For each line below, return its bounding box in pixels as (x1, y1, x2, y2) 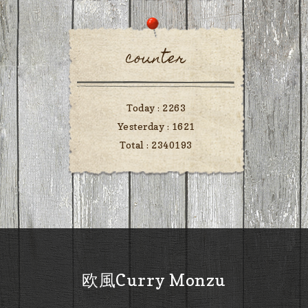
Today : (126, 102, 162, 114)
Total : (120, 139, 152, 151)
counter (126, 45, 186, 75)
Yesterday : (117, 120, 172, 133)
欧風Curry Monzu (82, 270, 226, 291)
